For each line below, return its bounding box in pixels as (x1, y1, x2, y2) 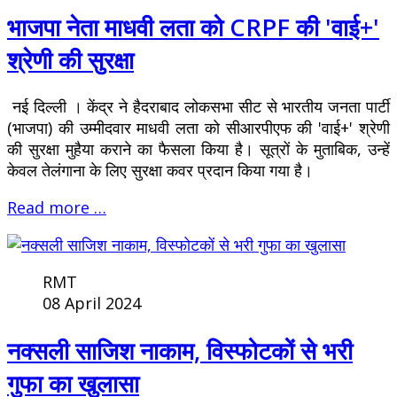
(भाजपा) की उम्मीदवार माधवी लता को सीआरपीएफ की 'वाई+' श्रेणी (7, 117, 390, 139)
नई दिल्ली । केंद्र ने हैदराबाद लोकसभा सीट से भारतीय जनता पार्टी (7, 96, 390, 118)
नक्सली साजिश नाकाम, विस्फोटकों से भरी (7, 333, 353, 367)
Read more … (7, 197, 106, 219)
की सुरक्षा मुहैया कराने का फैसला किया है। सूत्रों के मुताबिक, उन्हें (7, 138, 390, 160)
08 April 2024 (43, 292, 141, 315)
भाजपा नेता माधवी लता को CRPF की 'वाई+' (7, 11, 379, 44)
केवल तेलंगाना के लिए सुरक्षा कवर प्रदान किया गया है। (7, 160, 317, 182)
